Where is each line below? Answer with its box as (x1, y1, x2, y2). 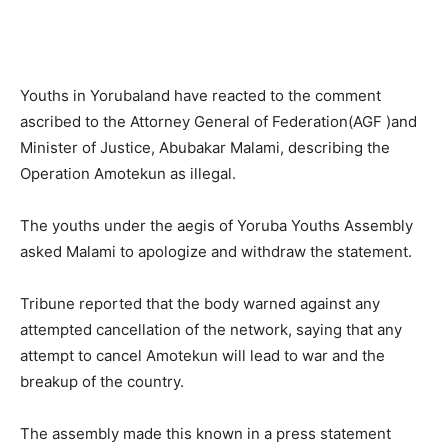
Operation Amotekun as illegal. (20, 163, 236, 183)
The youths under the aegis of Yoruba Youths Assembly (20, 215, 413, 235)
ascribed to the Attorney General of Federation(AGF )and (20, 111, 417, 131)
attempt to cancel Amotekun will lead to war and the (20, 345, 385, 365)
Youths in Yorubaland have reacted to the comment (20, 85, 381, 105)
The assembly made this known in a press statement (20, 423, 391, 443)
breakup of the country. (20, 371, 184, 391)
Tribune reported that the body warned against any (20, 293, 380, 313)
